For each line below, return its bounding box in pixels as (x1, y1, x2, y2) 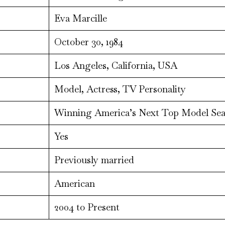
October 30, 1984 (54, 36, 123, 49)
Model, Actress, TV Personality (54, 83, 186, 96)
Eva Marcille (54, 12, 107, 25)
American (54, 177, 95, 190)
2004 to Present (54, 201, 120, 214)
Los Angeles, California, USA (54, 59, 177, 72)
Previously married (54, 154, 134, 167)
